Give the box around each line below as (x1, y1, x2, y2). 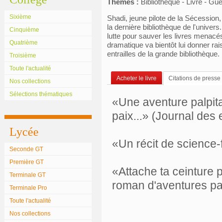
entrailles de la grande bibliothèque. (107, 50, 220, 58)
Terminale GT (9, 171, 46, 178)
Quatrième (9, 39, 38, 46)
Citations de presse (168, 75, 221, 82)
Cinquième (9, 26, 39, 33)
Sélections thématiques (9, 91, 72, 98)
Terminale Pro (9, 184, 47, 191)
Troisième (9, 52, 36, 59)
